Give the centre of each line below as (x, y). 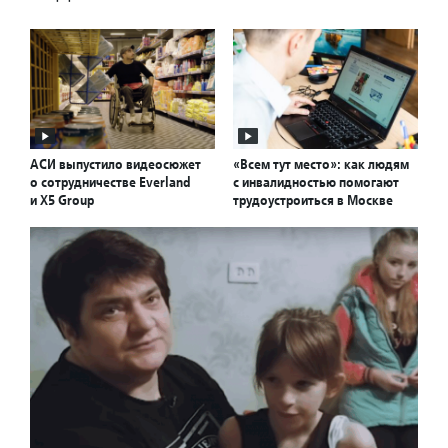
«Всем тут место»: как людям (321, 164)
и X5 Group (62, 200)
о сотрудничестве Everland (110, 182)
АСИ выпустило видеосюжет (115, 164)
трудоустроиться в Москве (313, 200)
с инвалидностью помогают (316, 182)
